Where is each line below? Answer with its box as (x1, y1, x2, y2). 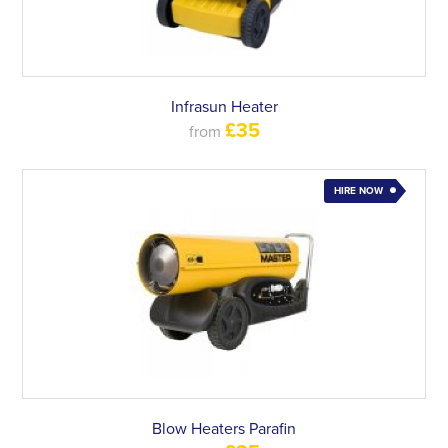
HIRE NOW (333, 185, 383, 197)
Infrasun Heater (170, 97, 278, 117)
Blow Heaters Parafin (152, 419, 296, 439)
